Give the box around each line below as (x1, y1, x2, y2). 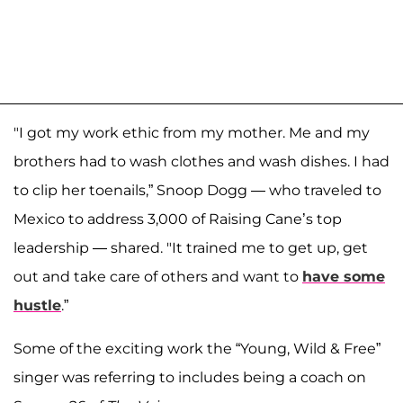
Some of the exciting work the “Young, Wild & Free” (13, 340, 381, 358)
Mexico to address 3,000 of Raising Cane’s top (13, 210, 342, 228)
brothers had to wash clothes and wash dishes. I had (13, 153, 390, 171)
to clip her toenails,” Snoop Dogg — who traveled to (13, 182, 381, 200)
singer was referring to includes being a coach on (13, 369, 366, 387)
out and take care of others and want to (13, 268, 302, 286)
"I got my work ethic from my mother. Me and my (13, 124, 370, 142)
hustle (13, 297, 61, 315)
